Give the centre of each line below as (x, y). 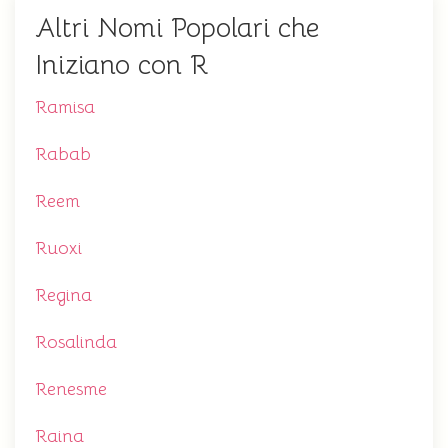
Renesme (71, 389)
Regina (63, 295)
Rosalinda (76, 342)
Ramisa (65, 107)
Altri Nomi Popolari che (177, 28)
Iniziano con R (122, 65)
